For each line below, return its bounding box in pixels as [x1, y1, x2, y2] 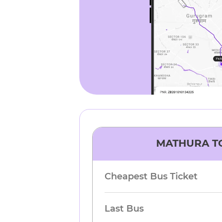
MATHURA [156, 137, 209, 149]
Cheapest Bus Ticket [105, 171, 198, 182]
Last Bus [105, 203, 144, 214]
